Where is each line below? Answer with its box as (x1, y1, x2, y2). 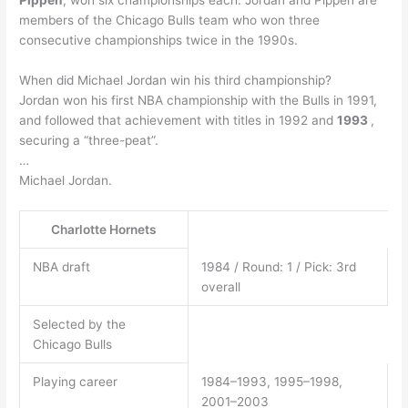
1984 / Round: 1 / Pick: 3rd (200, 259, 356, 274)
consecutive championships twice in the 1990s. (19, 33, 299, 48)
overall (200, 279, 240, 294)
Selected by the (32, 316, 126, 331)
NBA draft (32, 259, 90, 274)
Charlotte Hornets (51, 221, 158, 237)
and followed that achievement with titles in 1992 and (19, 113, 338, 127)
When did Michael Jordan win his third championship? (19, 73, 332, 87)
